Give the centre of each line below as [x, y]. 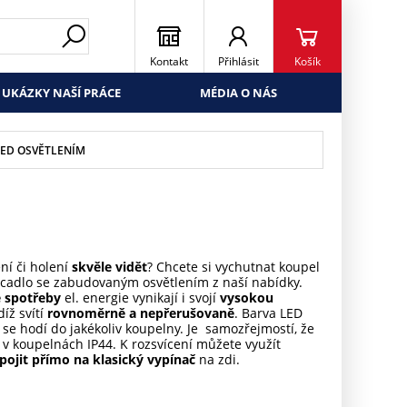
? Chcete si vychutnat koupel [233, 267]
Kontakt [169, 61]
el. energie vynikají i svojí [140, 298]
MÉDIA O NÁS [238, 93]
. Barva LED [268, 313]
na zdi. [217, 359]
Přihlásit [238, 61]
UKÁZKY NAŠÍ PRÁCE [62, 93]
